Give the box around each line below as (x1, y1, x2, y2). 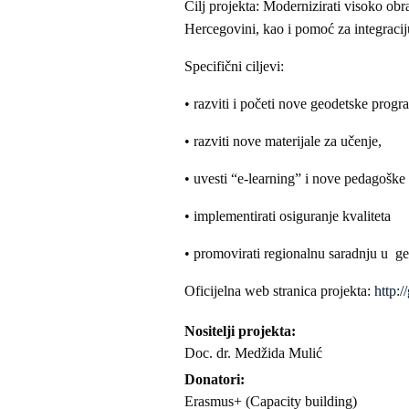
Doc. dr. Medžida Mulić (184, 345, 322, 361)
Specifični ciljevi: (184, 58, 284, 74)
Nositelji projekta (184, 323, 291, 339)
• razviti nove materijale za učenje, (184, 133, 382, 149)
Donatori (184, 372, 240, 387)
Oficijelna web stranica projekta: (184, 283, 374, 299)
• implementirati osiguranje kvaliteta (184, 208, 391, 224)
